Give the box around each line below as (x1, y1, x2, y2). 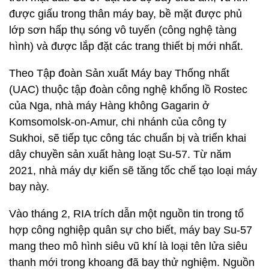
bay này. (9, 181, 49, 193)
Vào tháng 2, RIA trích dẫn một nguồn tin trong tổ (9, 208, 244, 220)
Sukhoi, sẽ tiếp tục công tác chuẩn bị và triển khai (9, 132, 246, 144)
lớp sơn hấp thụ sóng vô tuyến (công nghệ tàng (9, 24, 237, 36)
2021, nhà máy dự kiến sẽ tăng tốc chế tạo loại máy (9, 165, 257, 177)
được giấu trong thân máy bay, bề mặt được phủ (9, 8, 242, 20)
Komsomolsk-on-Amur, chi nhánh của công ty (9, 116, 226, 128)
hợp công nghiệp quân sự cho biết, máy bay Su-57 (9, 224, 252, 236)
